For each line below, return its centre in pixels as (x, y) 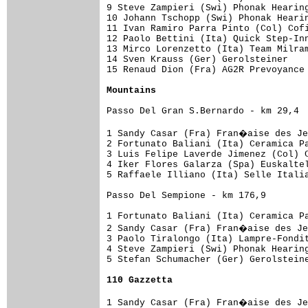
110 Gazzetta (140, 280)
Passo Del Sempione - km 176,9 (186, 195)
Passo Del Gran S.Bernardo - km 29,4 (203, 111)
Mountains (131, 90)
